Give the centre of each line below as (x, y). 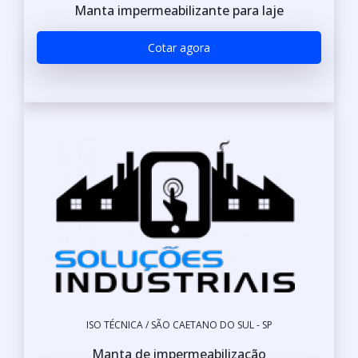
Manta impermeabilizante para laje (179, 10)
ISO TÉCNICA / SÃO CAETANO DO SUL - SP (179, 324)
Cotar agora (179, 48)
